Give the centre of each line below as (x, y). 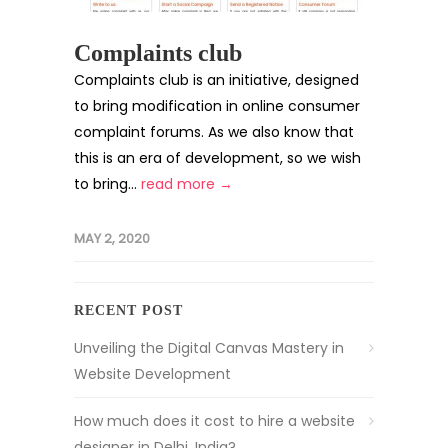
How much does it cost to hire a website (214, 421)
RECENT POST (128, 310)
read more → (187, 184)
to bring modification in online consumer (217, 106)
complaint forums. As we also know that (214, 132)
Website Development (152, 374)
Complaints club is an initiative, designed (216, 80)
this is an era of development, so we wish (217, 158)
